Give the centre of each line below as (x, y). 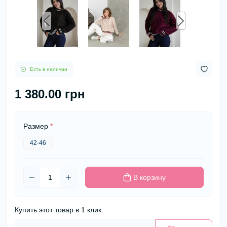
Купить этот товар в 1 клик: (59, 210)
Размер (37, 126)
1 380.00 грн (50, 94)
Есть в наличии (49, 69)
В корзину (149, 177)
